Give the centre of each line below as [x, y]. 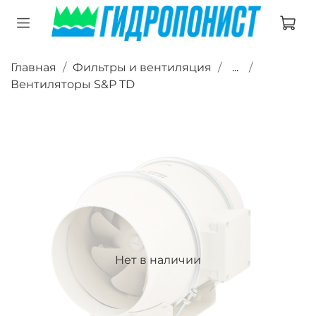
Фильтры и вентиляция [142, 67]
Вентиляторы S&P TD [73, 84]
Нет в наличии [158, 260]
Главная [34, 67]
